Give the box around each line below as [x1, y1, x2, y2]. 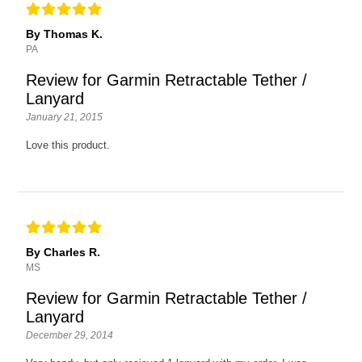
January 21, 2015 [26, 111, 103, 123]
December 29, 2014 [26, 329, 114, 341]
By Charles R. [26, 245, 101, 259]
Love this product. [26, 138, 111, 151]
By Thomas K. [26, 27, 103, 40]
